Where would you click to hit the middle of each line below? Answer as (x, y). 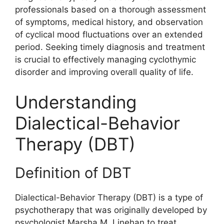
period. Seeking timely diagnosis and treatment (110, 47)
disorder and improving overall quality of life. (104, 72)
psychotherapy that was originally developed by (111, 210)
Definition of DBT (73, 172)
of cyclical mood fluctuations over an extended (109, 34)
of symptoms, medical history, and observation (109, 22)
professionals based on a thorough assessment (110, 9)
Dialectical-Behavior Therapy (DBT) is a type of (109, 197)
